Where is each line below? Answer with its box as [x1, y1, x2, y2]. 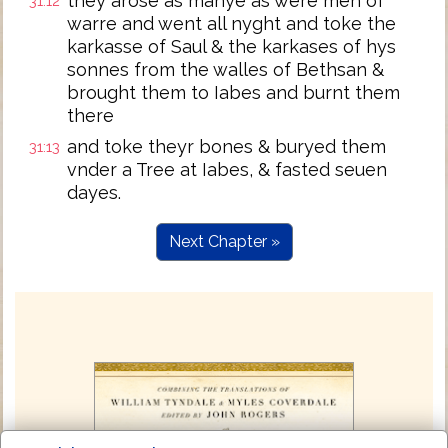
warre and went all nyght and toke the [67, 13, 396, 34]
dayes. [67, 182, 121, 203]
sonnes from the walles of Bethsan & [67, 59, 384, 80]
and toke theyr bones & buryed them [67, 136, 386, 157]
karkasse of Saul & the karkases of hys [67, 36, 396, 57]
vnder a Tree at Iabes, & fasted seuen [67, 159, 387, 180]
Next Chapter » [168, 232, 280, 251]
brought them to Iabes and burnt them [67, 82, 400, 103]
